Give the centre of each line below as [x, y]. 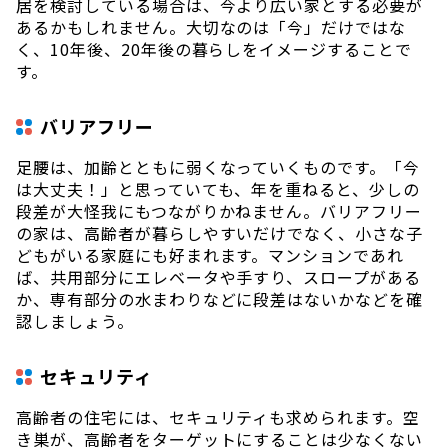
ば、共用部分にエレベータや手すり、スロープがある [219, 276]
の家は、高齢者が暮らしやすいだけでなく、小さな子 [220, 232]
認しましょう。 [75, 320]
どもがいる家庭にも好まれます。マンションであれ [210, 254]
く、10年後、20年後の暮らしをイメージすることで [214, 48]
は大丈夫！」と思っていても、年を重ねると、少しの [218, 188]
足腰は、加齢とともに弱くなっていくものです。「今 [218, 166]
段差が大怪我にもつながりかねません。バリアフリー [219, 210]
